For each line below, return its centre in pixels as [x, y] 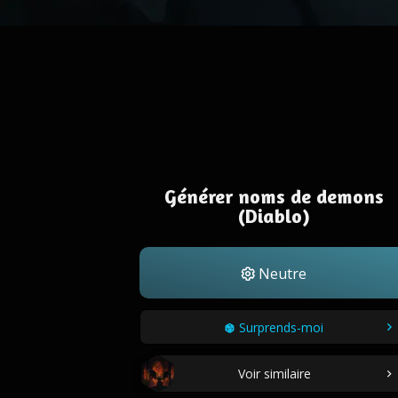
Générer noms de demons [274, 196]
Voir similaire [275, 373]
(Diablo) [274, 216]
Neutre [281, 274]
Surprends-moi [281, 327]
